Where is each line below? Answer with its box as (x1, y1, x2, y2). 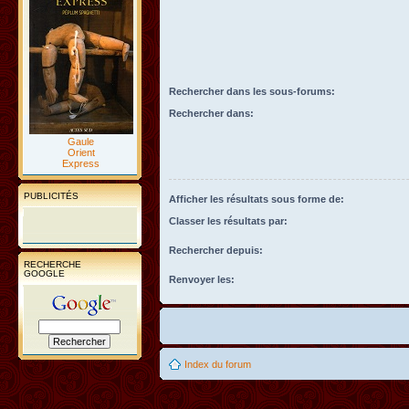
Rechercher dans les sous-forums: (169, 85, 335, 97)
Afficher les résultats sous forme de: (169, 193, 344, 204)
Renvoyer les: (169, 273, 235, 285)
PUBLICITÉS (24, 190, 79, 201)
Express (62, 157, 100, 169)
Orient (67, 146, 95, 158)
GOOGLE (24, 267, 65, 278)
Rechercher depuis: (169, 244, 263, 256)
